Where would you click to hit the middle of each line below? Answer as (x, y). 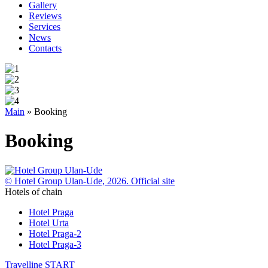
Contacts (45, 48)
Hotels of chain (33, 191)
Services (45, 27)
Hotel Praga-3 (55, 244)
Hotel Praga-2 (55, 233)
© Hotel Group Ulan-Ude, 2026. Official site (90, 181)
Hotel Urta (49, 223)
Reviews (45, 16)
